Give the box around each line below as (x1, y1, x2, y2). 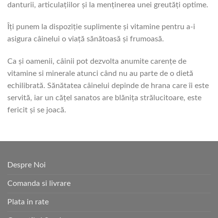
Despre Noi (7, 161, 46, 169)
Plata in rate (7, 198, 49, 206)
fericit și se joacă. (7, 106, 66, 114)
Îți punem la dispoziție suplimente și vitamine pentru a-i (7, 23, 195, 31)
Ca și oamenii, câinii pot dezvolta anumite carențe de (7, 57, 186, 66)
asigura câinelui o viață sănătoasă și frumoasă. (7, 35, 164, 43)
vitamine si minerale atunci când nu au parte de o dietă (7, 70, 193, 78)
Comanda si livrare (7, 179, 71, 187)
